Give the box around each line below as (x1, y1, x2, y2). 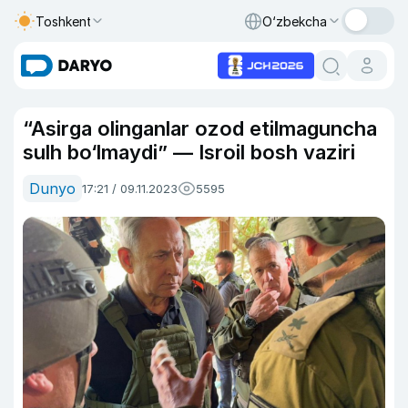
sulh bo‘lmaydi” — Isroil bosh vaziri (23, 140, 355, 164)
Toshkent (36, 13, 92, 29)
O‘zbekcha (262, 13, 327, 29)
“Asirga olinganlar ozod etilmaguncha (23, 117, 377, 140)
